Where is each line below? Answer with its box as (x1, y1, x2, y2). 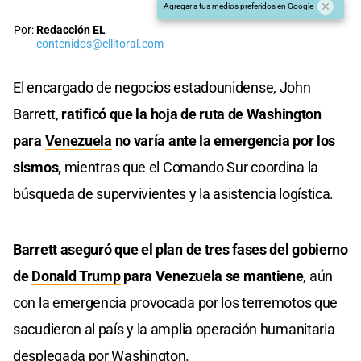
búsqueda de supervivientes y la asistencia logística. (13, 185, 334, 202)
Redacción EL (36, 23, 106, 37)
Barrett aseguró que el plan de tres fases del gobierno (13, 240, 348, 258)
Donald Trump (31, 267, 121, 284)
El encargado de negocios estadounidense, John (13, 78, 311, 96)
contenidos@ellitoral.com (36, 36, 164, 51)
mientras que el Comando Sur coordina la (60, 158, 318, 176)
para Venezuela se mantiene (120, 267, 304, 284)
